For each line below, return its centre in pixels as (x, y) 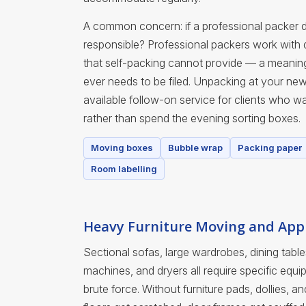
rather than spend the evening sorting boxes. (192, 119)
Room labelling (124, 169)
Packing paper (270, 148)
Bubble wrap (195, 148)
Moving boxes (122, 148)
